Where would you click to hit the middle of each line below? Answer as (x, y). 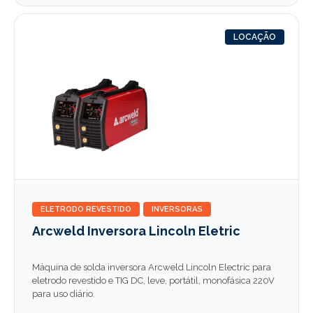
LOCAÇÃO (255, 37)
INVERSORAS (177, 209)
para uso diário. (64, 294)
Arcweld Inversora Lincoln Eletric (136, 231)
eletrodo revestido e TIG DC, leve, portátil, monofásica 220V (153, 281)
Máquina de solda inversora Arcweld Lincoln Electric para (152, 267)
